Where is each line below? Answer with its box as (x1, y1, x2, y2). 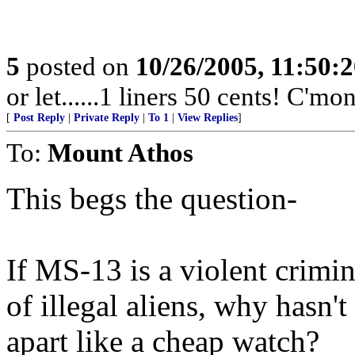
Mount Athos (48, 138, 193, 167)
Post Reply (13, 112, 65, 124)
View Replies (177, 112, 238, 124)
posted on (20, 52, 136, 81)
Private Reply (74, 112, 139, 124)
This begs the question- (6, 181, 297, 216)
